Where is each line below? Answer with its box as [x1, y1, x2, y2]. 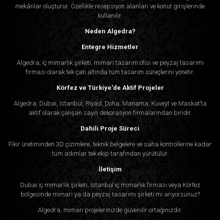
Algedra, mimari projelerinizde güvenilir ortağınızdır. [38, 206, 182, 214]
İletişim [98, 165, 122, 173]
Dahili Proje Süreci [81, 124, 139, 132]
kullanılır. [98, 11, 122, 19]
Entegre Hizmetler [82, 43, 138, 51]
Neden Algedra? [84, 27, 136, 35]
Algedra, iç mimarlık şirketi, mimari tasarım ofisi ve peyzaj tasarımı [16, 58, 204, 66]
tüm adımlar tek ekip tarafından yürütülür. [52, 149, 168, 157]
